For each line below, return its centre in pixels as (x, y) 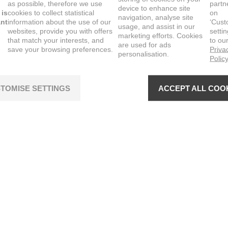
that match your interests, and (56, 40)
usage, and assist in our (157, 26)
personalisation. (144, 54)
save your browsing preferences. (60, 49)
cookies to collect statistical (51, 12)
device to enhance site (154, 8)
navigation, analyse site (156, 17)
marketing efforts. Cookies (161, 35)
